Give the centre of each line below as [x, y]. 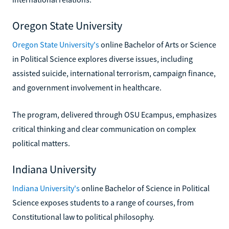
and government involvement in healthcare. [87, 87]
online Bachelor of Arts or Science [158, 44]
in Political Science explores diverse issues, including [102, 59]
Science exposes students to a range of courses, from [103, 202]
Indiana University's [46, 188]
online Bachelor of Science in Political [145, 188]
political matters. [41, 143]
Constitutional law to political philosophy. [83, 216]
